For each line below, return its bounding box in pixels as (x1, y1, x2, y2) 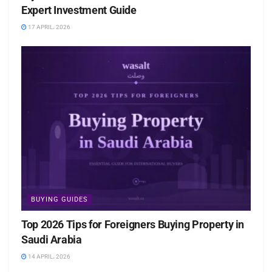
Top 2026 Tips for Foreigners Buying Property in (21, 217, 245, 231)
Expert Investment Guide (21, 4, 137, 17)
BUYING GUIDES (31, 195, 88, 203)
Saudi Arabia (21, 233, 82, 246)
